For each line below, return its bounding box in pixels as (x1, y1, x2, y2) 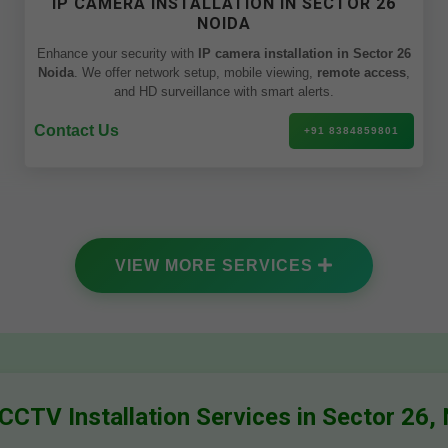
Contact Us (34, 122, 119, 139)
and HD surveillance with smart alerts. (114, 84, 334, 99)
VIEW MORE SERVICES (115, 257, 318, 274)
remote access (317, 65, 406, 80)
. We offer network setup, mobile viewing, (74, 65, 317, 80)
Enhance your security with (37, 46, 198, 61)
